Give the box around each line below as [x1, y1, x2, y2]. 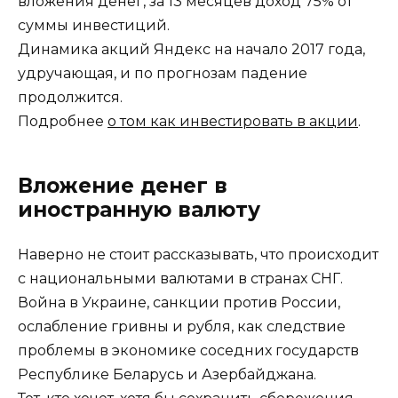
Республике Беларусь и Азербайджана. [18, 366, 316, 384]
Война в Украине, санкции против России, [18, 294, 340, 312]
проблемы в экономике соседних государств [18, 342, 359, 360]
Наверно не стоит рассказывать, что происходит [18, 246, 378, 264]
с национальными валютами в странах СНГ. [18, 270, 343, 288]
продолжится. [18, 89, 123, 107]
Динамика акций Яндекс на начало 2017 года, [18, 41, 365, 59]
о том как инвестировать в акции [107, 113, 358, 131]
